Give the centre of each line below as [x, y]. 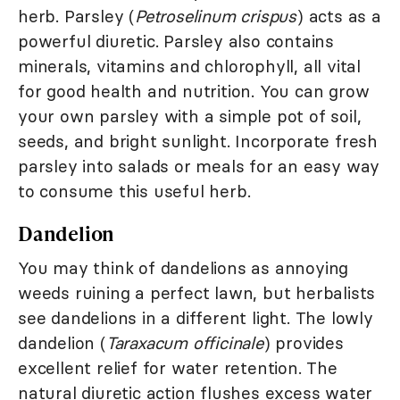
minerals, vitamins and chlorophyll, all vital [189, 66]
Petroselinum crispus [216, 16]
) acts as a [339, 16]
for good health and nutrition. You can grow [194, 91]
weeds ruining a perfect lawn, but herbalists [197, 292]
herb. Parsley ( [77, 16]
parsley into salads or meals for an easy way [199, 166]
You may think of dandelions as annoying [183, 267]
